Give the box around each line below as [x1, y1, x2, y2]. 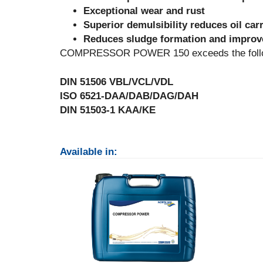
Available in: [60, 146, 117, 157]
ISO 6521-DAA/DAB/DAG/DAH [60, 90, 198, 102]
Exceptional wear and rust [83, 5, 205, 16]
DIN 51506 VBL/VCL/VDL [60, 76, 173, 87]
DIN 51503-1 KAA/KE [60, 104, 156, 116]
